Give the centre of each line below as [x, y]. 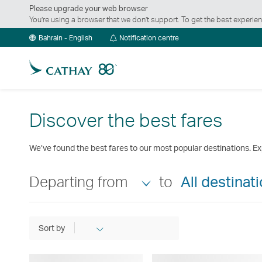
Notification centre [149, 38]
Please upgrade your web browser [89, 8]
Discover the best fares [126, 120]
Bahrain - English [65, 38]
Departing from [78, 182]
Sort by [52, 228]
